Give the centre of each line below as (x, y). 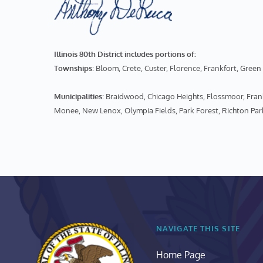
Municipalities (78, 97)
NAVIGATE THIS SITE (198, 229)
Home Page (181, 255)
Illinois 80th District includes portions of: (125, 54)
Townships (73, 68)
